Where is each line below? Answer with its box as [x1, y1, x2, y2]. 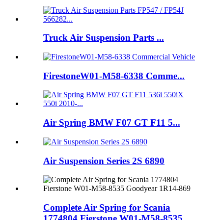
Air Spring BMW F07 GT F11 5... [43, 117, 180, 128]
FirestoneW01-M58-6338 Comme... [43, 70, 185, 81]
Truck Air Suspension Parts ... [43, 32, 164, 43]
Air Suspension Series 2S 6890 [43, 155, 165, 166]
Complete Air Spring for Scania [43, 202, 170, 213]
